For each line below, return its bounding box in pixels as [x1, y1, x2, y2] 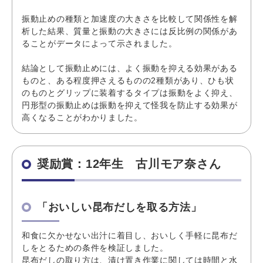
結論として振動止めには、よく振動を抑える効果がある [22, 63, 238, 73]
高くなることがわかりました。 [22, 112, 143, 122]
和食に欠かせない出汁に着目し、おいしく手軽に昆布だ [22, 230, 238, 240]
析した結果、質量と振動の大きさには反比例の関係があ [22, 26, 238, 36]
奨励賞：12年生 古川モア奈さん [37, 157, 221, 170]
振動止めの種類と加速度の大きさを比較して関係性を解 [22, 14, 238, 23]
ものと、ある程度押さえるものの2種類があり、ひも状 [22, 75, 234, 85]
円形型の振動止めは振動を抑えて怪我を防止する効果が [22, 100, 238, 110]
